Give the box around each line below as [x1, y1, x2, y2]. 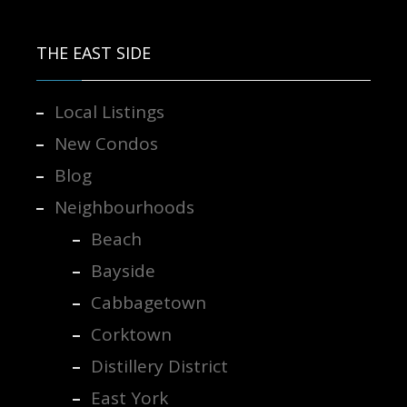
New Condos [54, 131, 158, 155]
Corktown [90, 322, 172, 346]
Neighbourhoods [54, 194, 194, 219]
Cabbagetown [90, 290, 206, 314]
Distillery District [90, 353, 228, 378]
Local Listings [54, 99, 164, 124]
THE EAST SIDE [35, 41, 151, 64]
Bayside [90, 258, 155, 283]
